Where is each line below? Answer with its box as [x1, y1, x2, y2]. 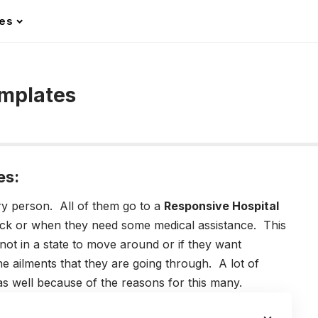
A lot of [219, 256, 259, 271]
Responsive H [164, 199, 241, 214]
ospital [241, 199, 279, 214]
